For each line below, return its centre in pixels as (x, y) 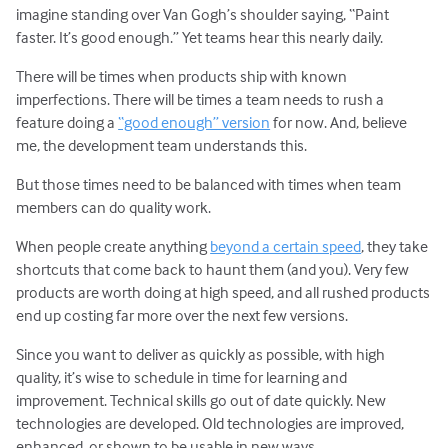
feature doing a (67, 122)
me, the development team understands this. (162, 145)
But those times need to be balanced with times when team (209, 184)
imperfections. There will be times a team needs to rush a (200, 99)
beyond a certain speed (286, 246)
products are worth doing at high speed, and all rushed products (223, 292)
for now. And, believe (339, 122)
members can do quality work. (114, 207)
